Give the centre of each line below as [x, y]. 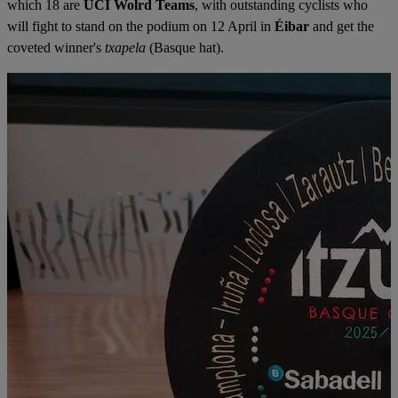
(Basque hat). [187, 48]
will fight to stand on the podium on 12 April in [141, 26]
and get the [342, 26]
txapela [125, 48]
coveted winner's [56, 48]
